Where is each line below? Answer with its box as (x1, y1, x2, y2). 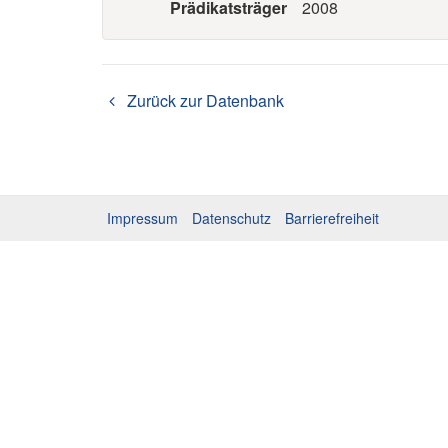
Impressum (107, 208, 178, 228)
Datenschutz (192, 208, 271, 228)
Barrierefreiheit (285, 208, 379, 228)
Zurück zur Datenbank (122, 89, 284, 112)
